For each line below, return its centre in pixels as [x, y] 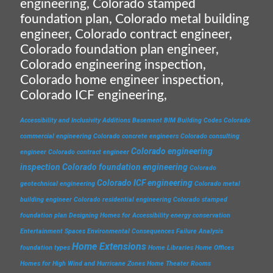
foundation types [45, 248]
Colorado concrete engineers [136, 136]
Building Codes [200, 120]
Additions [116, 120]
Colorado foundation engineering [125, 167]
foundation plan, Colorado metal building [135, 19]
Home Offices [214, 248]
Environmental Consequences [131, 231]
